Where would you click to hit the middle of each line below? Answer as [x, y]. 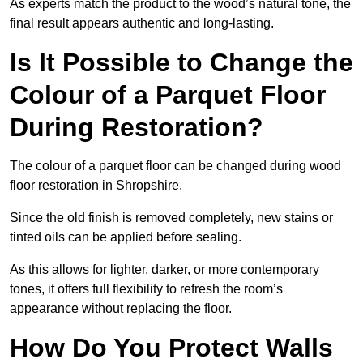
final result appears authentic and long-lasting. [142, 23]
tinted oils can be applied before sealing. [127, 237]
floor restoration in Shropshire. [98, 186]
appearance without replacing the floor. [121, 309]
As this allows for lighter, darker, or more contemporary [164, 270]
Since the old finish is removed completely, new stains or [171, 218]
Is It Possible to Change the [181, 63]
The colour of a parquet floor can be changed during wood [175, 166]
